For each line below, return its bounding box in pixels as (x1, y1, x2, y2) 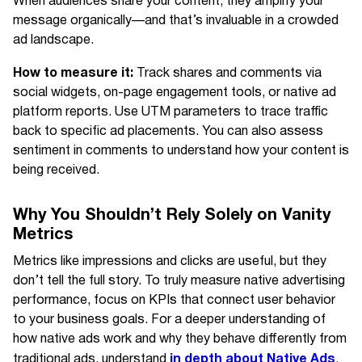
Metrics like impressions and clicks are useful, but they (13, 251, 326, 272)
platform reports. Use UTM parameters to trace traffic (13, 102, 328, 123)
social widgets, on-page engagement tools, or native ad (13, 82, 336, 103)
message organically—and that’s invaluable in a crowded (13, 11, 339, 32)
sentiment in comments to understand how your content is (13, 141, 349, 162)
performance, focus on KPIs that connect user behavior (13, 290, 335, 311)
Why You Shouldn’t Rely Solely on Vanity (13, 201, 330, 229)
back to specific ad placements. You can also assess (13, 121, 323, 142)
